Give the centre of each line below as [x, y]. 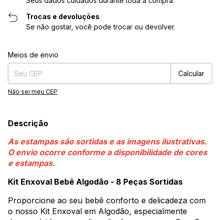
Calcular [191, 73]
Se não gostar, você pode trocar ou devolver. [101, 27]
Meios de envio [33, 55]
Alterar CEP [196, 53]
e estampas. [31, 163]
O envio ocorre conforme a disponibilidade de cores [108, 152]
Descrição [28, 124]
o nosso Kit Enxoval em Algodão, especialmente [97, 211]
